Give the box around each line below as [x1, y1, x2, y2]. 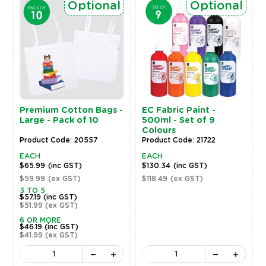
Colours [142, 126, 176, 135]
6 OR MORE [19, 217, 61, 224]
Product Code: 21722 [142, 137, 216, 144]
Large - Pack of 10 [19, 116, 99, 125]
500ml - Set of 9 [142, 116, 216, 125]
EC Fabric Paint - [142, 106, 216, 115]
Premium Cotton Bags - [19, 106, 123, 115]
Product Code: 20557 [19, 137, 97, 144]
